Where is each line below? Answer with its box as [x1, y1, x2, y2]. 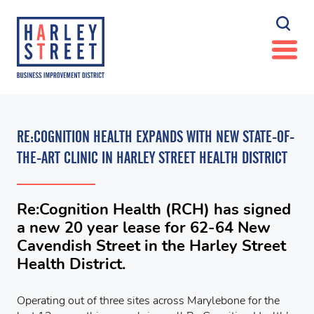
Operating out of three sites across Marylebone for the [17, 292, 280, 308]
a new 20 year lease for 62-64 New [17, 217, 271, 238]
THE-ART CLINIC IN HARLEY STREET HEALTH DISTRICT [17, 148, 287, 168]
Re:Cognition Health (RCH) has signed [17, 199, 291, 220]
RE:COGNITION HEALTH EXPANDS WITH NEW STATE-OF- [17, 127, 294, 146]
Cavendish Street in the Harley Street [17, 235, 286, 257]
